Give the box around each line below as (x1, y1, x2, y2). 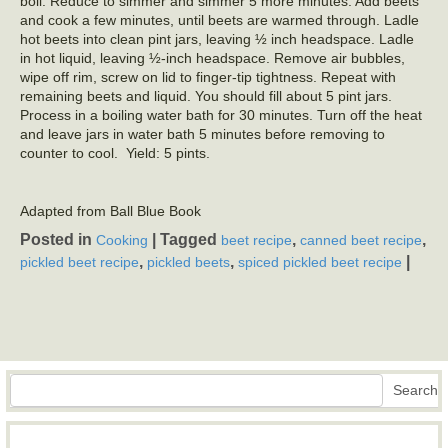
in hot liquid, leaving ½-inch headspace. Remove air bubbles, (20, 50, 405, 66)
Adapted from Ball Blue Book (20, 203, 201, 219)
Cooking (96, 232, 148, 249)
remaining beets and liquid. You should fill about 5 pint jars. (20, 88, 392, 104)
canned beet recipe (300, 232, 422, 249)
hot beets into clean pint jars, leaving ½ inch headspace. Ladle (20, 31, 414, 47)
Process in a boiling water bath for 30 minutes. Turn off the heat (20, 107, 422, 123)
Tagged (160, 231, 221, 248)
